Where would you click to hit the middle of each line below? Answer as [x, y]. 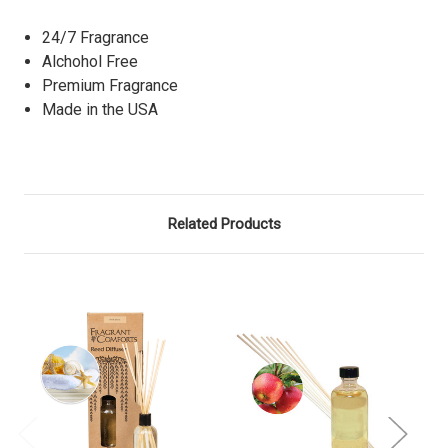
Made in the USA [100, 109]
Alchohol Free [90, 61]
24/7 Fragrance [96, 37]
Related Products [224, 223]
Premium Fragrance [110, 85]
